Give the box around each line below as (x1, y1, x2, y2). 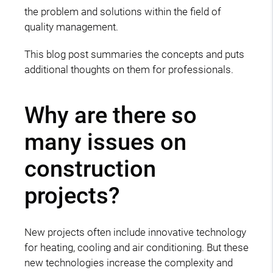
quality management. (24, 20, 118, 33)
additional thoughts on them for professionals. (24, 63, 233, 76)
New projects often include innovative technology (24, 225, 246, 238)
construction (24, 155, 156, 182)
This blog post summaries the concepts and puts (24, 48, 244, 60)
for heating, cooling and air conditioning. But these (24, 241, 249, 253)
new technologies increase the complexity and (24, 256, 233, 269)
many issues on (24, 128, 186, 155)
